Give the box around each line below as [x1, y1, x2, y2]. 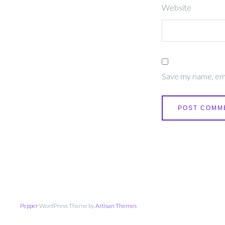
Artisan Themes [95, 201, 137, 209]
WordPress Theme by [38, 201, 95, 209]
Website [162, 2, 191, 12]
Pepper [20, 201, 38, 209]
